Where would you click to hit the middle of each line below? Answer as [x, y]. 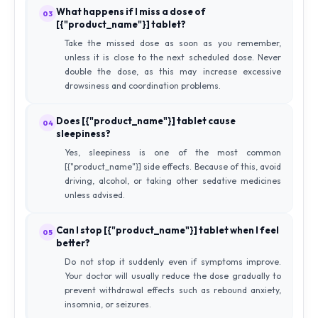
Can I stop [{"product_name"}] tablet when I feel [168, 230]
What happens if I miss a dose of [131, 11]
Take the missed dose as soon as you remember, [173, 43]
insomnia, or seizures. [108, 304]
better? [73, 243]
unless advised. [95, 195]
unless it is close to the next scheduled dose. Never [173, 57]
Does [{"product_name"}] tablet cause [146, 121]
